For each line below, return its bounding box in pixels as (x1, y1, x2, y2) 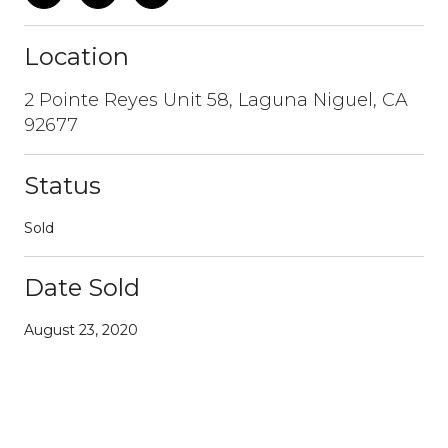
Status (24, 170, 101, 200)
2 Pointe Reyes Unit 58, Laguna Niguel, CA (24, 88, 408, 111)
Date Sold (24, 272, 140, 302)
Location (24, 41, 129, 71)
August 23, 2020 (24, 320, 138, 339)
